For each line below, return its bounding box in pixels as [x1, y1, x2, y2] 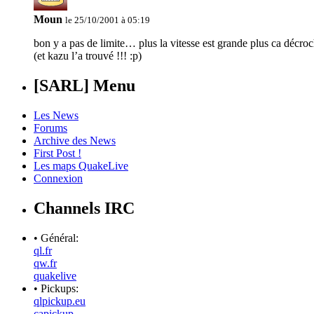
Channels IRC [34, 198, 135, 217]
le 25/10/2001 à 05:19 [65, 15, 150, 26]
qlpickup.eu [34, 294, 86, 307]
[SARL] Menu [34, 76, 135, 95]
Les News [34, 109, 78, 121]
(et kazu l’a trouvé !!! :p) [34, 50, 142, 62]
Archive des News [34, 134, 116, 146]
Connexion [34, 172, 83, 184]
